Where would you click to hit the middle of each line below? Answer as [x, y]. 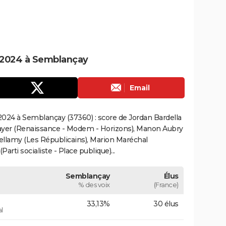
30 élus [166, 204]
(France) [166, 184]
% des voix [94, 184]
